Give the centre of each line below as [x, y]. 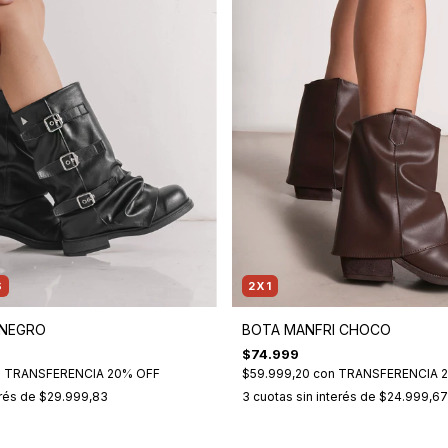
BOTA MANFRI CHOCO [316, 329]
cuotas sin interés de [315, 396]
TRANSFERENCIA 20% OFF [81, 373]
